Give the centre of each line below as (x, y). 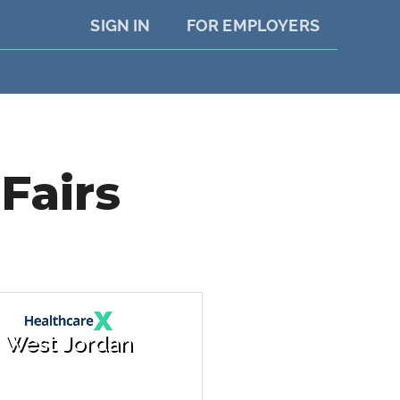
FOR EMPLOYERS (253, 25)
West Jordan (69, 344)
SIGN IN (121, 25)
